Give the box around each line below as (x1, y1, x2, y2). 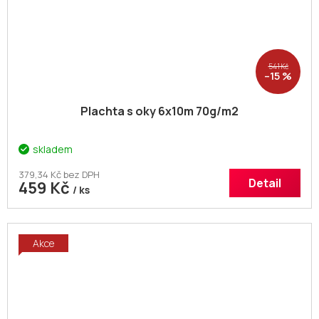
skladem (33, 142, 73, 157)
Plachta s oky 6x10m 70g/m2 (80, 103, 239, 120)
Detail (249, 175, 281, 192)
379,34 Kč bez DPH (19, 168, 100, 182)
